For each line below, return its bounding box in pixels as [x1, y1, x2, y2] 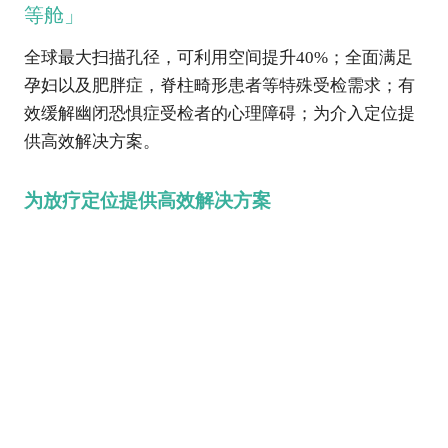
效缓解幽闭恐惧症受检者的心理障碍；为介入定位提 [23, 106, 415, 124]
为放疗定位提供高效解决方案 [23, 192, 271, 213]
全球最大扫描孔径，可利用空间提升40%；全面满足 [23, 50, 413, 68]
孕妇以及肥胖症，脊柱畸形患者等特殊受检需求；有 [23, 78, 415, 96]
